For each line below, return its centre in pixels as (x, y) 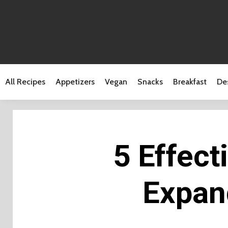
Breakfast (190, 82)
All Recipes (25, 82)
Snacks (150, 82)
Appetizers (75, 82)
